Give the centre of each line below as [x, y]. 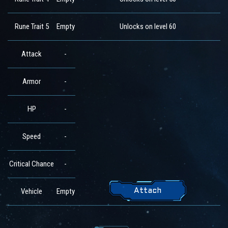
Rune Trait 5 [32, 27]
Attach [148, 191]
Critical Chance [32, 164]
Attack [32, 54]
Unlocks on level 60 [148, 27]
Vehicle [32, 192]
